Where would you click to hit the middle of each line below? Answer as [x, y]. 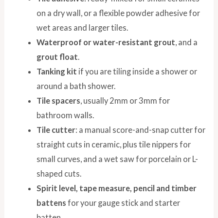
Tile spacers [58, 100]
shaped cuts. [59, 173]
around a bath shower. [76, 86]
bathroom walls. [65, 115]
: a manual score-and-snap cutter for [140, 129]
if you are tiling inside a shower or [137, 71]
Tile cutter [56, 129]
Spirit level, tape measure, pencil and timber [116, 188]
